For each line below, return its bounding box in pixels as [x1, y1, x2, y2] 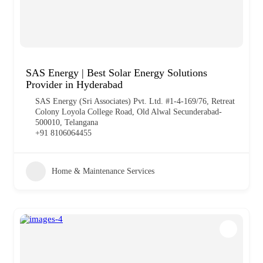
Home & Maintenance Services [52, 166, 154, 176]
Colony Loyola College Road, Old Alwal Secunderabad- [35, 107, 222, 116]
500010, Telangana [35, 117, 98, 127]
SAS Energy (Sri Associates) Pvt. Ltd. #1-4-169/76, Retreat [35, 96, 235, 106]
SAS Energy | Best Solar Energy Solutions [26, 66, 207, 79]
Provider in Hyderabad [26, 78, 123, 90]
